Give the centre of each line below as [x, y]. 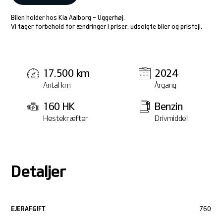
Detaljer [39, 171]
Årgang [166, 85]
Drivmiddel [171, 118]
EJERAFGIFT [28, 209]
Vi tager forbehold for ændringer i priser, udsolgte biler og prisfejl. [107, 27]
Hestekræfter [66, 118]
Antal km [57, 85]
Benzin [169, 107]
